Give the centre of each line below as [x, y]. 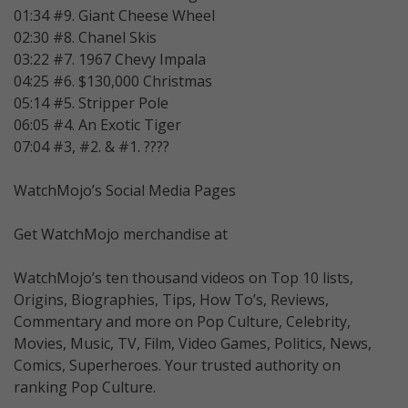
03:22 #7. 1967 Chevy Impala [110, 59]
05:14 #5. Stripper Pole [91, 102]
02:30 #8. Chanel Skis [85, 37]
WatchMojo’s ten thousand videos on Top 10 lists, [184, 277]
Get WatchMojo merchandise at [121, 234]
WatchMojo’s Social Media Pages [125, 190]
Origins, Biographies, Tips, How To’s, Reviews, [171, 299]
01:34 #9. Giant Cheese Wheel [114, 15]
